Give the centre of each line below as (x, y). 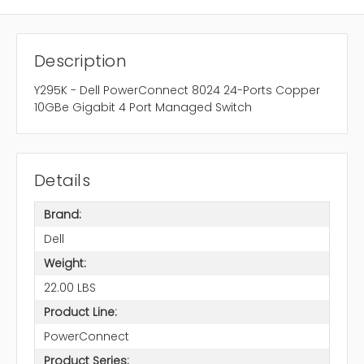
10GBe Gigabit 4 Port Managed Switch (143, 108)
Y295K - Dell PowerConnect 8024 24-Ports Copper (177, 91)
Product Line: (80, 312)
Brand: (62, 214)
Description (80, 61)
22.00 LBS (69, 287)
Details (62, 181)
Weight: (65, 263)
